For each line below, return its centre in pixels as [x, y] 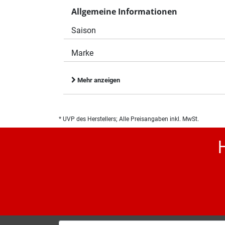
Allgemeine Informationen [124, 11]
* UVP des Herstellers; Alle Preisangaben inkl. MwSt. [129, 119]
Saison [84, 30]
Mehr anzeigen [98, 80]
